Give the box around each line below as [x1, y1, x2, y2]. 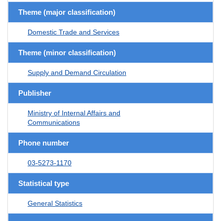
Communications [28, 118, 80, 126]
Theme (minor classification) [18, 48, 116, 57]
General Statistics [28, 199, 82, 207]
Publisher [18, 88, 51, 97]
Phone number [18, 138, 69, 147]
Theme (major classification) [18, 7, 115, 16]
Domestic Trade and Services [28, 28, 119, 36]
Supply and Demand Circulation [28, 68, 126, 76]
